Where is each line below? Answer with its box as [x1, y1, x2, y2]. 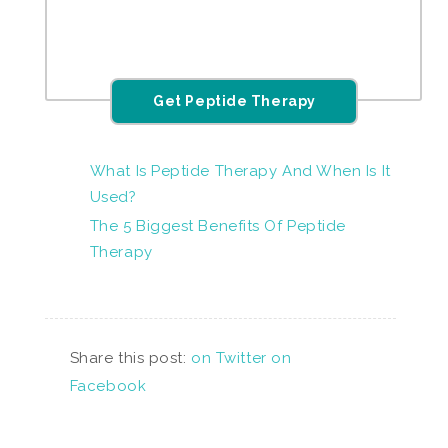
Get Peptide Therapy [153, 93, 316, 109]
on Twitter [191, 349, 267, 367]
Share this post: [69, 349, 192, 367]
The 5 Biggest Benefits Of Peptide [89, 217, 346, 235]
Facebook [69, 377, 147, 395]
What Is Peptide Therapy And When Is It [89, 162, 391, 180]
